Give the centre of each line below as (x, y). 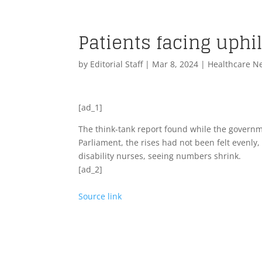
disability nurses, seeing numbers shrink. (160, 156)
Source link (100, 196)
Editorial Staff (117, 64)
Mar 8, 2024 (175, 64)
